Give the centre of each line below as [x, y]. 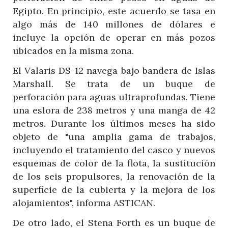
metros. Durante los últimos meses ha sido [114, 123]
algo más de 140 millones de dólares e [114, 24]
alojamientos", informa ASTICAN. [84, 203]
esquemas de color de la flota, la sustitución [114, 163]
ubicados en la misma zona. [73, 50]
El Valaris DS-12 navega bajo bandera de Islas [114, 70]
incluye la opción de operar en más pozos [114, 37]
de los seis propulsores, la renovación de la [114, 176]
